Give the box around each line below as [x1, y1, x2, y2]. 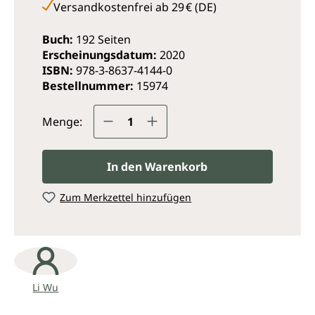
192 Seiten [75, 31, 131, 47]
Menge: [41, 113, 82, 129]
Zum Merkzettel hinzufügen [60, 190, 192, 204]
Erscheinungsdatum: [41, 46, 160, 63]
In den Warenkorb [107, 158, 208, 174]
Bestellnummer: [41, 77, 136, 94]
